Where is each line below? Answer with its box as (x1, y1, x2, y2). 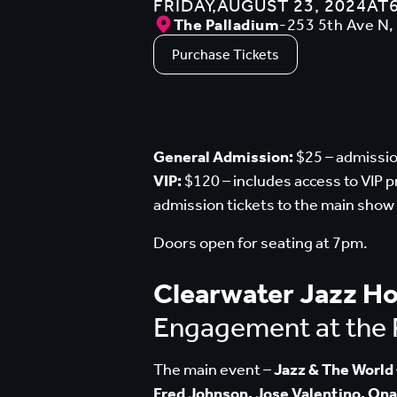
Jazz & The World (274, 360, 394, 380)
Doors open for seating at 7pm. (153, 233, 369, 253)
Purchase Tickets (172, 45, 280, 63)
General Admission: (153, 147, 294, 167)
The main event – (153, 360, 275, 380)
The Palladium (173, 15, 280, 35)
